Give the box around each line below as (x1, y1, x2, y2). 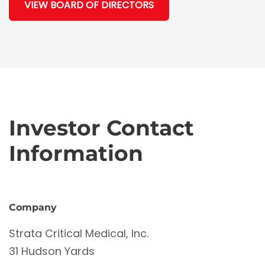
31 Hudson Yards (9, 243, 95, 258)
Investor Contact (9, 114, 194, 141)
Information (9, 140, 143, 166)
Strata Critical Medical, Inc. (9, 225, 148, 241)
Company (9, 201, 57, 213)
